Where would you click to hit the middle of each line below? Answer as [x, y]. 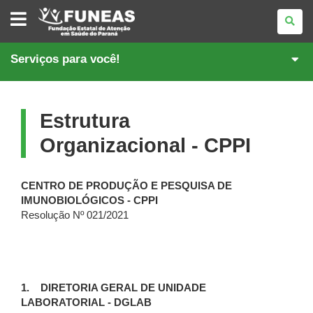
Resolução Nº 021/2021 [75, 215]
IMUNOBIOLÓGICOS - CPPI [89, 201]
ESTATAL [58, 21]
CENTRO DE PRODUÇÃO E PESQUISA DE [126, 186]
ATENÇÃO [59, 41]
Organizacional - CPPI [145, 145]
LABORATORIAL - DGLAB [86, 303]
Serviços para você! [65, 59]
